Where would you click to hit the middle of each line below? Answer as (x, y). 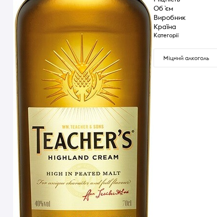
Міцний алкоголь (186, 58)
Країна (165, 26)
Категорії (166, 35)
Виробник (170, 17)
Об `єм (163, 8)
